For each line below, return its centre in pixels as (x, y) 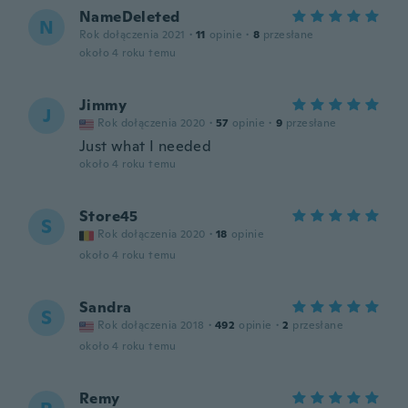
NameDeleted (130, 17)
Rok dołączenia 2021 (133, 35)
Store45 (109, 216)
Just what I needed (146, 146)
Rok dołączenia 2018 (151, 325)
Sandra (106, 307)
